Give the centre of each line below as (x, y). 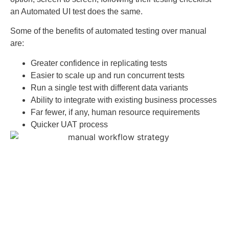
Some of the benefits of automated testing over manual (108, 31)
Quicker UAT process (69, 124)
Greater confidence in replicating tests (99, 63)
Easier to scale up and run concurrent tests (108, 75)
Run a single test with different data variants (109, 87)
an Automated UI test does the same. (76, 12)
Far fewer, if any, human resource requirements (115, 112)
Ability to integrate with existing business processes (124, 100)
